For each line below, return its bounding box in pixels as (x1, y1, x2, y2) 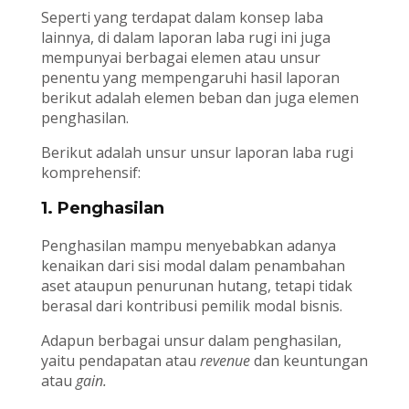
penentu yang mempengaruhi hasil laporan (40, 68, 340, 89)
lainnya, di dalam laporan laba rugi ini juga (40, 27, 330, 48)
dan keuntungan (249, 351, 368, 372)
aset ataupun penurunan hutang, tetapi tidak (40, 276, 352, 297)
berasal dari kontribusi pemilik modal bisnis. (40, 296, 342, 317)
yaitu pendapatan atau (40, 351, 200, 372)
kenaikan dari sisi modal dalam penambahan (40, 256, 345, 277)
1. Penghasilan (40, 198, 164, 219)
